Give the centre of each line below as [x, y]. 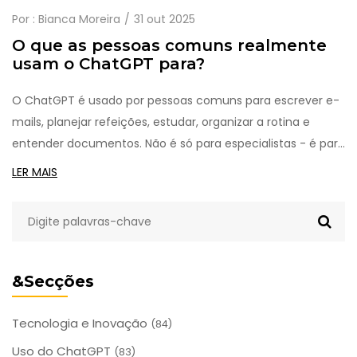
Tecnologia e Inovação [81, 324]
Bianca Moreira [79, 20]
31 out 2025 [165, 20]
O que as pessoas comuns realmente [169, 46]
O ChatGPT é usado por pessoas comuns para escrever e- [176, 101]
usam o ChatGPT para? [108, 64]
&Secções [53, 282]
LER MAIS [35, 173]
